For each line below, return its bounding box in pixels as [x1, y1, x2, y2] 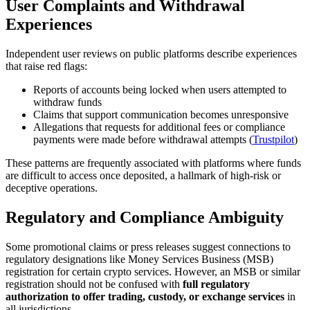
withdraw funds [33, 96, 102, 109]
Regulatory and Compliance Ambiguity [6, 208, 284, 227]
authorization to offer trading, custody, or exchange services [6, 290, 284, 302]
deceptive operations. [6, 182, 98, 194]
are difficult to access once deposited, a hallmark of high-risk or [6, 170, 281, 182]
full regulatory [183, 277, 250, 290]
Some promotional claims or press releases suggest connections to [6, 240, 291, 253]
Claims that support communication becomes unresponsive [33, 109, 289, 121]
